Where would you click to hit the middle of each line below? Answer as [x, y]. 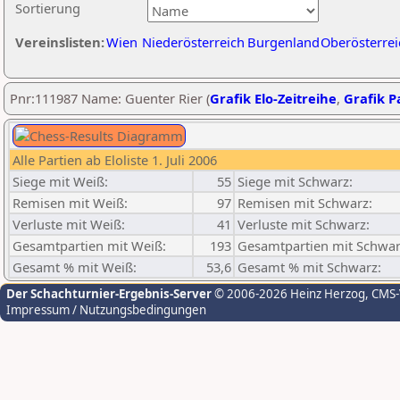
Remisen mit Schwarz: [305, 203]
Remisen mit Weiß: [70, 203]
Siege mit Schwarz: [295, 181]
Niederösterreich [193, 42]
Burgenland [283, 42]
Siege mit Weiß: [60, 181]
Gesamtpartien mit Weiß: [89, 246]
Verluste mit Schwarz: [304, 224]
